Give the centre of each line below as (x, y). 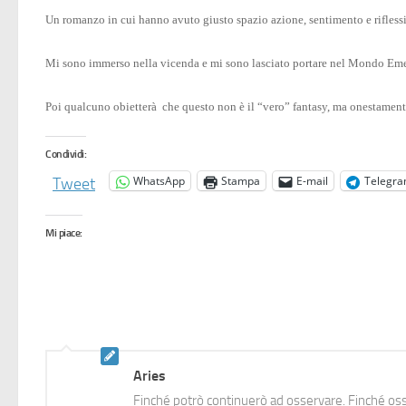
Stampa (241, 181)
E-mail (312, 181)
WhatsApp (159, 181)
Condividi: (66, 154)
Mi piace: (64, 233)
